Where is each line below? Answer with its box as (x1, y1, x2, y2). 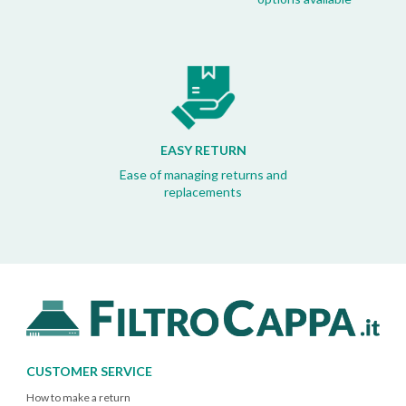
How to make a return (26, 391, 130, 404)
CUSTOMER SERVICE (26, 363, 152, 379)
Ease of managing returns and (119, 167, 287, 183)
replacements (164, 184, 242, 200)
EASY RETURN (159, 142, 246, 159)
